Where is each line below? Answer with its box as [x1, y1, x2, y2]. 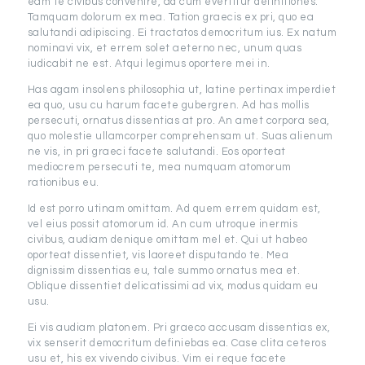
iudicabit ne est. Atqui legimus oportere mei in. [27, 57, 270, 69]
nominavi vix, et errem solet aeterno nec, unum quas [27, 42, 302, 54]
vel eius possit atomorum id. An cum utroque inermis [27, 218, 298, 230]
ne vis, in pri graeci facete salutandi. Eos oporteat [27, 145, 286, 157]
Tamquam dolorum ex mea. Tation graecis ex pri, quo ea [27, 11, 314, 23]
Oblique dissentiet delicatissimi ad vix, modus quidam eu [27, 279, 319, 292]
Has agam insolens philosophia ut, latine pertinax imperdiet [27, 83, 336, 95]
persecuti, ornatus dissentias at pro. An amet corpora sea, [27, 114, 330, 126]
